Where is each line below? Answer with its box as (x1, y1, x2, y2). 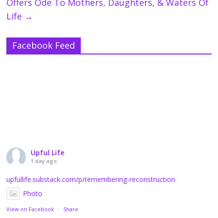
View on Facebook (6, 205, 54, 213)
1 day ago (31, 157, 57, 164)
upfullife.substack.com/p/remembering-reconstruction (6, 174, 176, 184)
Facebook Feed (12, 39, 75, 51)
